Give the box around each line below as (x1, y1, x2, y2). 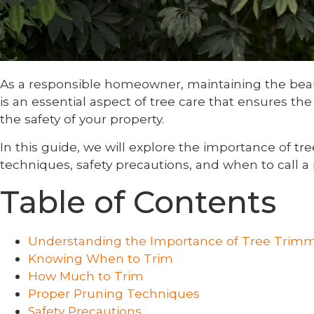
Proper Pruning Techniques (28, 285, 200, 301)
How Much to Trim (28, 268, 144, 283)
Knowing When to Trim (28, 250, 173, 266)
